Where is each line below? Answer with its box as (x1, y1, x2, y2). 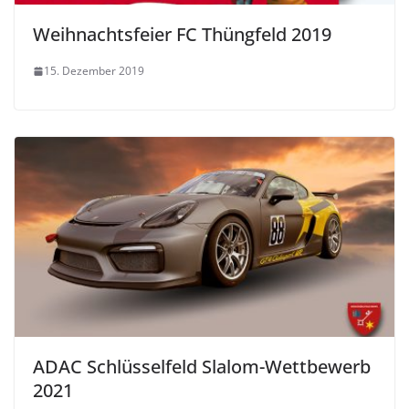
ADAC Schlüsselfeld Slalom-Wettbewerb (33, 353, 371, 379)
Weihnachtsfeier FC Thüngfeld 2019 (33, 22, 331, 47)
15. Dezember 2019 (44, 63, 144, 79)
